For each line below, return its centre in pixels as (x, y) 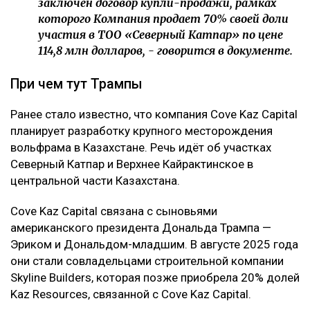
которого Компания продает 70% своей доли (163, 19)
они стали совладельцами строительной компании (147, 261)
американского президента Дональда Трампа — (141, 228)
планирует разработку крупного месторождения (142, 131)
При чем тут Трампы (76, 84)
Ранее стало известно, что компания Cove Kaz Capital (154, 115)
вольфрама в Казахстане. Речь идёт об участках (141, 148)
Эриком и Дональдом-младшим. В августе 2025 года (154, 245)
